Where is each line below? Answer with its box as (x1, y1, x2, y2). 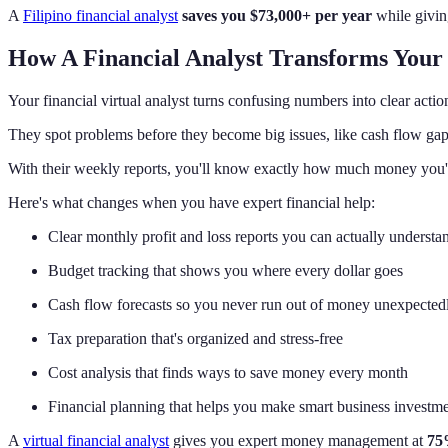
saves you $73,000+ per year (182, 7, 372, 25)
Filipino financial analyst (23, 7, 178, 25)
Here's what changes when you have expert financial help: (8, 194, 375, 212)
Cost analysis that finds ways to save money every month (48, 364, 408, 382)
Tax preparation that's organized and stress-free (48, 330, 343, 348)
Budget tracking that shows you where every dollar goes (48, 262, 403, 280)
